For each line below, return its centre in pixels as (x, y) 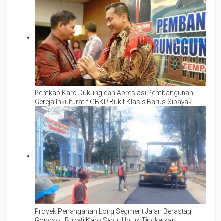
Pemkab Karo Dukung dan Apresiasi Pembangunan (114, 92)
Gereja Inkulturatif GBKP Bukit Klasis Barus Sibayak (113, 101)
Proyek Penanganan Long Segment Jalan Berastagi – (117, 211)
